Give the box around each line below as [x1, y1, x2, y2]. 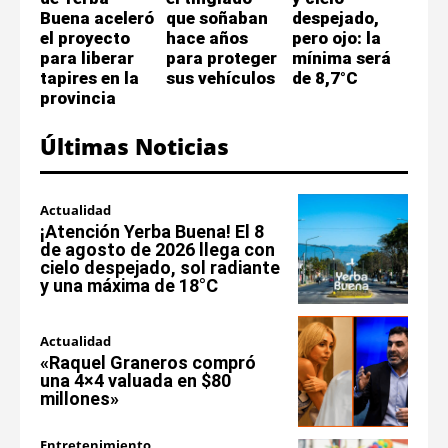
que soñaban [166, 7, 268, 28]
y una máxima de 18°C [40, 274, 218, 296]
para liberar [40, 47, 134, 68]
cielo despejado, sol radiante [40, 256, 280, 278]
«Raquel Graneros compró [40, 351, 256, 373]
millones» [40, 387, 119, 409]
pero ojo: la [292, 27, 381, 48]
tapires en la [40, 67, 139, 88]
